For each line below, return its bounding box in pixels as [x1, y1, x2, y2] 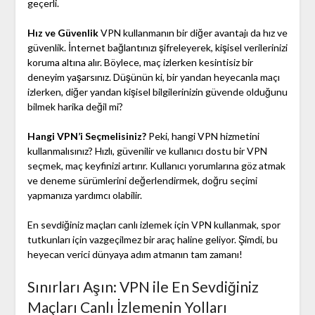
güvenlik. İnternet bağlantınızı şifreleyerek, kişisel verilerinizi [27, 41, 288, 54]
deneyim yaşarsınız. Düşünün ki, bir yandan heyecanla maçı [27, 71, 280, 84]
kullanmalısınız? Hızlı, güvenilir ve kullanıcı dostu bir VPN [27, 145, 267, 157]
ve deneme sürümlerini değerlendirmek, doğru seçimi [27, 174, 257, 187]
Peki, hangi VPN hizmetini [146, 130, 259, 143]
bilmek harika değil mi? [27, 101, 123, 113]
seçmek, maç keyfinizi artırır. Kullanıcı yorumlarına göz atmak [27, 160, 285, 172]
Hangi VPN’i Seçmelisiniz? [27, 130, 146, 143]
